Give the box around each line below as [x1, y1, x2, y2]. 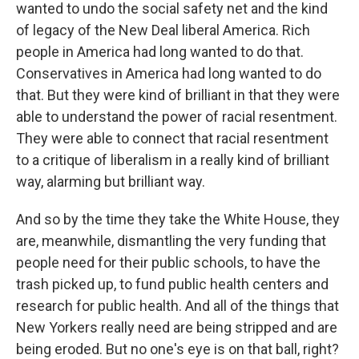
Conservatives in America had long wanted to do [16, 65, 321, 82]
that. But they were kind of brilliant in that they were [16, 87, 340, 103]
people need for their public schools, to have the [16, 254, 321, 271]
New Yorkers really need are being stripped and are [16, 319, 337, 336]
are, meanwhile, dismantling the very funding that [16, 232, 326, 249]
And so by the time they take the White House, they [16, 211, 340, 228]
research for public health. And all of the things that [16, 297, 339, 314]
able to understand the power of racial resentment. [16, 108, 337, 125]
